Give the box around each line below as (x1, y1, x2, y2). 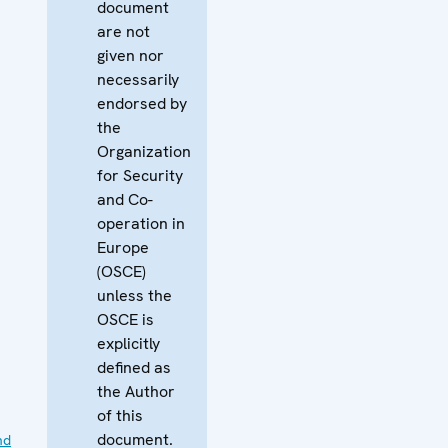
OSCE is (97, 308, 154, 330)
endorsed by (97, 92, 187, 114)
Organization (97, 140, 191, 162)
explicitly (97, 332, 160, 354)
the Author (97, 380, 175, 402)
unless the (97, 284, 172, 306)
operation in (97, 212, 185, 234)
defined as (97, 356, 171, 378)
